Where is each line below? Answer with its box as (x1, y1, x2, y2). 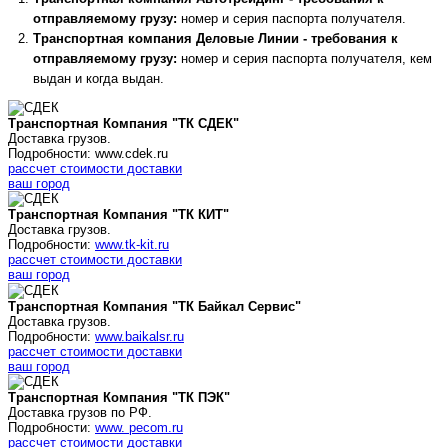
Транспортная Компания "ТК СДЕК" (8, 115, 239, 131)
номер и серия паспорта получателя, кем (177, 50, 432, 66)
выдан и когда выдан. (33, 70, 164, 86)
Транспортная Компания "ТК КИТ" (8, 207, 229, 223)
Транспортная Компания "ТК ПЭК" (8, 390, 230, 406)
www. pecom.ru (95, 420, 183, 436)
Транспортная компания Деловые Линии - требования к (33, 30, 398, 46)
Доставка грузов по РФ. (8, 405, 152, 421)
